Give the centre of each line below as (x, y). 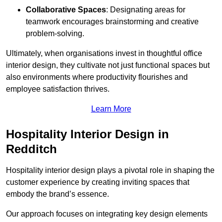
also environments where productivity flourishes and (97, 77)
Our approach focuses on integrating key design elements (107, 214)
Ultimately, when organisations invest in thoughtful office (104, 54)
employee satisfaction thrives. (58, 89)
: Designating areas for (146, 10)
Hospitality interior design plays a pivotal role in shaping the (110, 170)
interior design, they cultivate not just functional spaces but (108, 65)
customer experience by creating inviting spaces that (98, 182)
